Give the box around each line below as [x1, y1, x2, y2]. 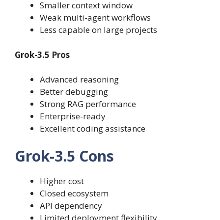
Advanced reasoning [40, 74, 119, 85]
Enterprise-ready [40, 110, 106, 122]
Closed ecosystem [40, 187, 109, 199]
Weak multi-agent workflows [40, 12, 151, 24]
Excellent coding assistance [40, 123, 145, 135]
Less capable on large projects [40, 24, 157, 36]
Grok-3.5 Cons [15, 145, 114, 166]
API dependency [40, 199, 102, 211]
